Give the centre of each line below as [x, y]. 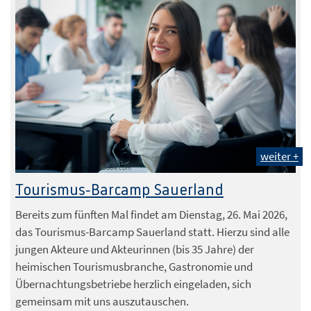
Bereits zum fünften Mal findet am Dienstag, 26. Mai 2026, [151, 215]
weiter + [279, 157]
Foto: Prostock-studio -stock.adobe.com [75, 168]
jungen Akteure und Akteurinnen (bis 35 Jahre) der [135, 250]
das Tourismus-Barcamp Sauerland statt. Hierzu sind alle [152, 232]
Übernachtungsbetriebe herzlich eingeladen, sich [133, 284]
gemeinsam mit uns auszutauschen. [102, 302]
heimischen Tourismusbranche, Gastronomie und [134, 267]
